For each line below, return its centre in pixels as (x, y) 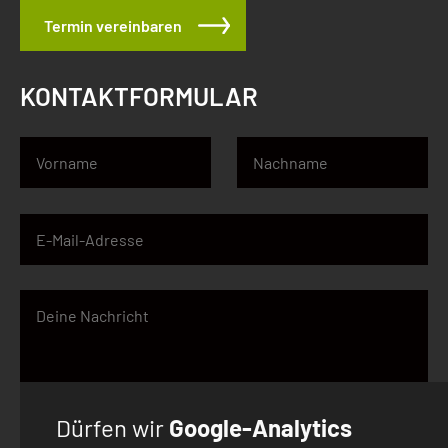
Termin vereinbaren (113, 26)
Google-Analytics (260, 428)
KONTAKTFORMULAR (139, 96)
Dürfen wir (112, 428)
